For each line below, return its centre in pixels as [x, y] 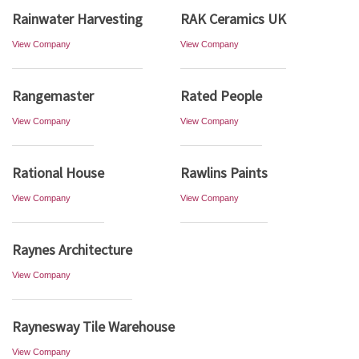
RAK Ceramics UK [233, 19]
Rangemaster [53, 96]
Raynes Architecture [72, 250]
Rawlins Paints [224, 173]
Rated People [221, 96]
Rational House [58, 173]
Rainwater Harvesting [77, 19]
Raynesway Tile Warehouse [93, 327]
